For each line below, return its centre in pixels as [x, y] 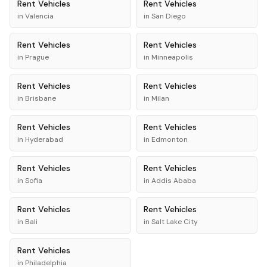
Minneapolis [172, 57]
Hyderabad [44, 139]
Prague [37, 57]
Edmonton [170, 139]
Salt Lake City [175, 222]
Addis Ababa [174, 181]
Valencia [39, 16]
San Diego [169, 16]
